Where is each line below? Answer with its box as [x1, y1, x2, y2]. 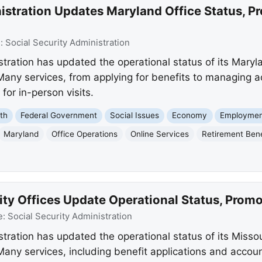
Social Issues [110, 111, 160, 120]
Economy [172, 111, 208, 120]
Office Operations [51, 129, 118, 139]
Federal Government [20, 111, 98, 120]
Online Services [130, 129, 189, 139]
